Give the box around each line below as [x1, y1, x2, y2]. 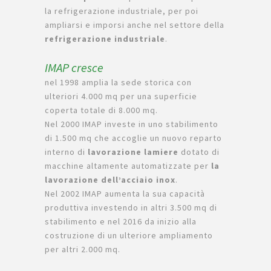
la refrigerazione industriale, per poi [45, 5, 198, 17]
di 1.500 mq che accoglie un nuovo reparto [45, 132, 222, 144]
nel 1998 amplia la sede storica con [45, 77, 192, 88]
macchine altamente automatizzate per [45, 160, 211, 172]
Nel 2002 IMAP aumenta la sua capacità [45, 188, 205, 200]
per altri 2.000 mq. [45, 244, 120, 255]
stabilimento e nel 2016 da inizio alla [45, 216, 197, 227]
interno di [45, 146, 88, 158]
